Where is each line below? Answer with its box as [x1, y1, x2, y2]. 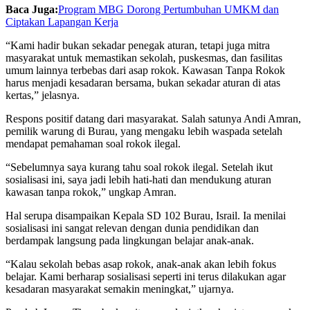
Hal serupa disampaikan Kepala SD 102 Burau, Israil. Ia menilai [6, 209, 286, 221]
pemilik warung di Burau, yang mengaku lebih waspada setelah [6, 125, 282, 137]
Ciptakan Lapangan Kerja [6, 15, 118, 28]
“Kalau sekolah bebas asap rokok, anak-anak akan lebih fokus [6, 257, 276, 270]
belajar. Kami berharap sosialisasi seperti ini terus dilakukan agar [6, 270, 286, 282]
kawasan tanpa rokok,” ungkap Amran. [6, 185, 176, 198]
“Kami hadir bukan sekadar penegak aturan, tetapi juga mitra [6, 39, 270, 51]
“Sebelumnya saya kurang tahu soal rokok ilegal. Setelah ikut [6, 161, 273, 173]
